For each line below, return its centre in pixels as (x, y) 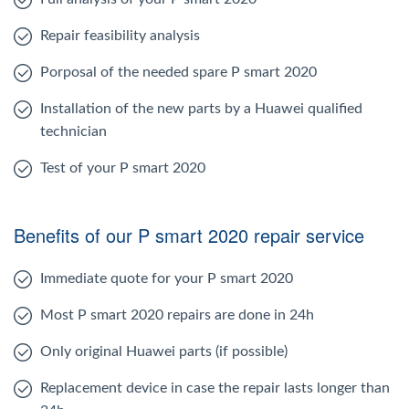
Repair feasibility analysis (120, 35)
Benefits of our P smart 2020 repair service (189, 235)
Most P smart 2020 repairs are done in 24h (177, 315)
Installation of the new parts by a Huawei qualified (201, 108)
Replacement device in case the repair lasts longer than (215, 388)
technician (73, 131)
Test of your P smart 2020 (123, 168)
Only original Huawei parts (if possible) (164, 351)
